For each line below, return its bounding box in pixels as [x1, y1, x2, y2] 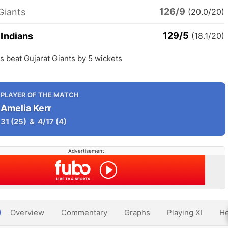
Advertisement [68, 148, 104, 154]
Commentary [61, 208, 107, 217]
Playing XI [167, 208, 203, 217]
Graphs [124, 208, 150, 217]
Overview [10, 208, 44, 217]
